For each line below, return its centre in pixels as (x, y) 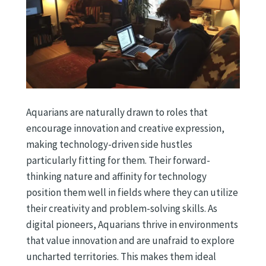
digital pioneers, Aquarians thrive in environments (132, 225)
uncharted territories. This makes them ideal (121, 257)
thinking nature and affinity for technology (116, 177)
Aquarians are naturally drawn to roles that (117, 113)
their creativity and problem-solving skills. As (122, 209)
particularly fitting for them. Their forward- (118, 161)
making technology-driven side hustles (109, 145)
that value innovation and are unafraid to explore (130, 241)
